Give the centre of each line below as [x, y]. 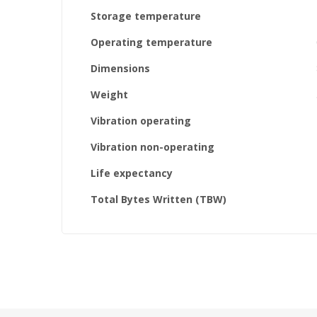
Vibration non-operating [152, 147]
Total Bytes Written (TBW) [158, 199]
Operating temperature [151, 42]
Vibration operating [141, 121]
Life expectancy [132, 173]
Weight [109, 94]
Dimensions [120, 68]
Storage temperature [146, 16]
